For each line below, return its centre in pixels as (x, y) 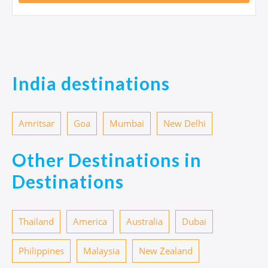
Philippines (41, 251)
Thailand (36, 221)
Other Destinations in (107, 160)
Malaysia (101, 251)
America (90, 221)
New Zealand (166, 251)
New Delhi (185, 123)
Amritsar (36, 123)
